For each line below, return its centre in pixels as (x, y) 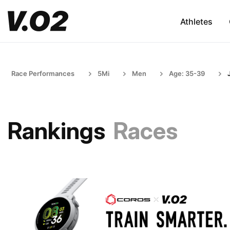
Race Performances (43, 73)
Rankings (56, 131)
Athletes (196, 21)
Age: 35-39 (187, 73)
